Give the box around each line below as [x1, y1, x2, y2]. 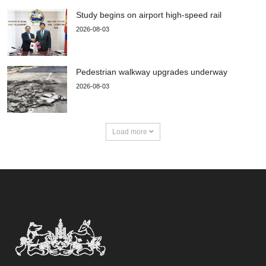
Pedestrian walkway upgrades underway [76, 66, 227, 77]
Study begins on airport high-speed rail [76, 9, 221, 20]
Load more [112, 127, 149, 136]
